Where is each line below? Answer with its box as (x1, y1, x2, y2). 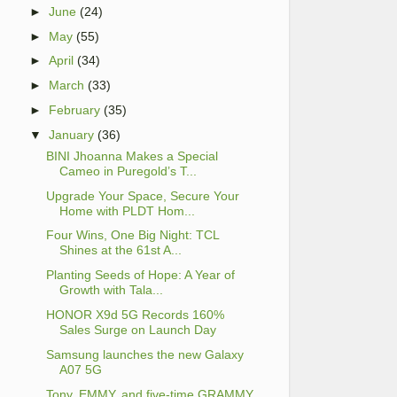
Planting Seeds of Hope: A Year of (45, 268, 235, 283)
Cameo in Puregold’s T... (58, 163, 197, 178)
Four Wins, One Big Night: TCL (45, 228, 219, 243)
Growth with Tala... (58, 283, 163, 298)
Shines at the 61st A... (58, 243, 182, 258)
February (49, 102, 101, 117)
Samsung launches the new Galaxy (45, 346, 244, 362)
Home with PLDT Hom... (58, 203, 195, 218)
